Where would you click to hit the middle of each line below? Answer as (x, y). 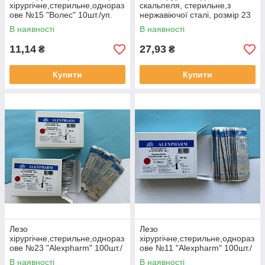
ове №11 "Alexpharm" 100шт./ (196, 248)
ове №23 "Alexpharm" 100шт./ (66, 248)
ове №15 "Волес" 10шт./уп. (61, 15)
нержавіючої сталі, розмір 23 (195, 15)
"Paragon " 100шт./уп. (180, 24)
